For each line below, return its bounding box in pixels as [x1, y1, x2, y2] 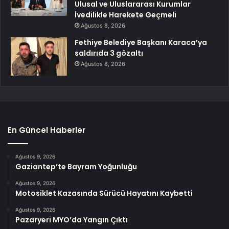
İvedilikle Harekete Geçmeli [75, 9, 176, 20]
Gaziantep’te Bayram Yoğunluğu [15, 161, 137, 172]
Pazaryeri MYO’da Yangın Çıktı [15, 214, 128, 225]
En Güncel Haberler [8, 124, 85, 135]
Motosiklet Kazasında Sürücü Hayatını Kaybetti [15, 188, 193, 198]
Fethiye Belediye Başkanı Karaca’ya [75, 37, 207, 48]
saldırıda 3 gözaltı [75, 48, 143, 58]
